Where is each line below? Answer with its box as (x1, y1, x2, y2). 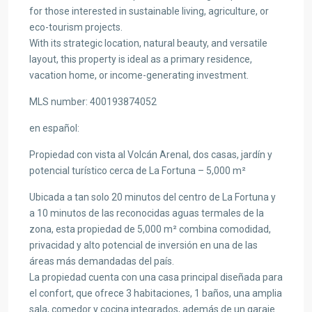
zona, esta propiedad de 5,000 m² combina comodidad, (29, 223, 271, 235)
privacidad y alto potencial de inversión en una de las (29, 239, 258, 251)
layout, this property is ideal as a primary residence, (29, 53, 252, 65)
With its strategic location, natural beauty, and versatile (29, 37, 267, 49)
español (42, 122, 77, 134)
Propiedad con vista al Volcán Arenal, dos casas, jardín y (29, 148, 272, 160)
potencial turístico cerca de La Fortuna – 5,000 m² (29, 164, 246, 176)
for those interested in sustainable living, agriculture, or (29, 5, 269, 17)
